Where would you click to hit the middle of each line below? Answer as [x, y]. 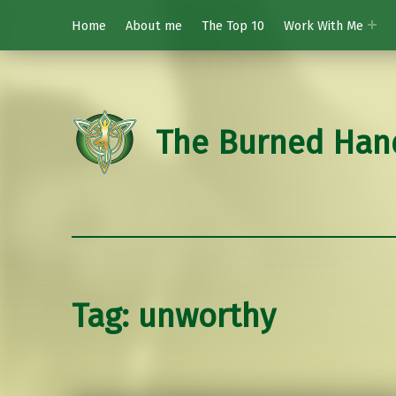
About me [153, 25]
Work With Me [323, 25]
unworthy [206, 317]
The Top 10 [232, 25]
